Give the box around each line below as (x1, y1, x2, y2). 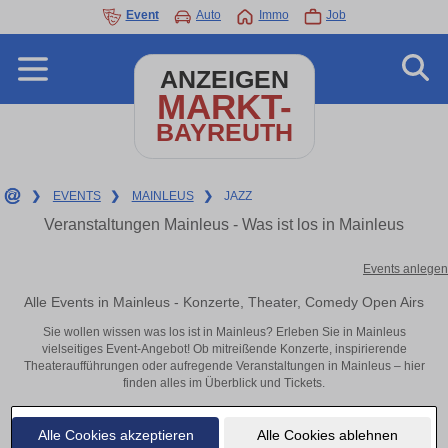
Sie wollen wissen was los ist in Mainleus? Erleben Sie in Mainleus (42, 325, 406, 340)
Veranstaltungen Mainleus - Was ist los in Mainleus (44, 216, 404, 233)
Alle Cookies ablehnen (256, 426, 398, 443)
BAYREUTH (155, 119, 293, 146)
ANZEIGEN (159, 66, 289, 93)
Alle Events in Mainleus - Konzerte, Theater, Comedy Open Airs (24, 293, 424, 310)
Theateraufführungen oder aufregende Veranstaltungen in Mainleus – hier (23, 359, 425, 374)
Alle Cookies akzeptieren (37, 426, 194, 443)
